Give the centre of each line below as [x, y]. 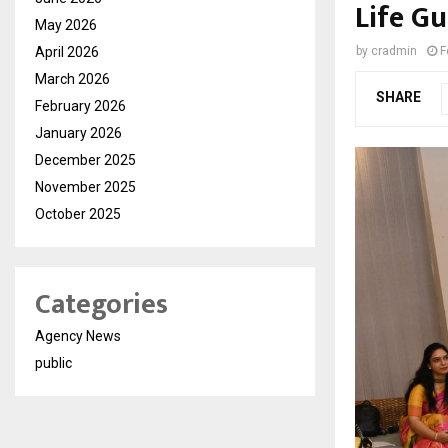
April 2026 [67, 51]
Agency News [78, 335]
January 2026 [78, 132]
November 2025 [85, 186]
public [53, 362]
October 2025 [78, 213]
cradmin [394, 50]
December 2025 [85, 159]
